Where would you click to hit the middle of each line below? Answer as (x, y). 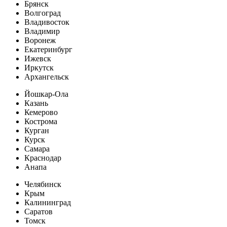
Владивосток (47, 22)
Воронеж (40, 40)
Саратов (39, 211)
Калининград (48, 202)
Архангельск (47, 77)
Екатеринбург (48, 49)
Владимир (42, 31)
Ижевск (38, 58)
